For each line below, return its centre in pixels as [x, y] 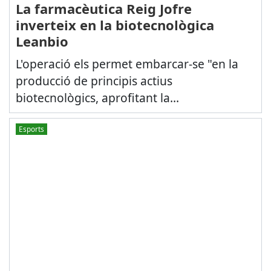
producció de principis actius [94, 81]
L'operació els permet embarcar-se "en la [127, 64]
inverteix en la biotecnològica [115, 25]
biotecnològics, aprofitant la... [97, 98]
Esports [31, 129]
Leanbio [42, 41]
